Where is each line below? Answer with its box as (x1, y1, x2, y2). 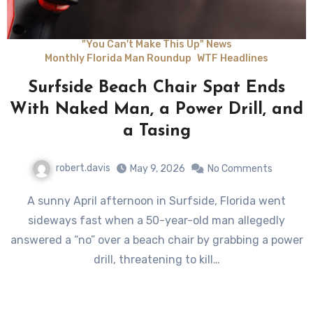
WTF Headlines (197, 52, 268, 65)
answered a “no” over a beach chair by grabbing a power (10, 233, 303, 247)
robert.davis (56, 162, 110, 175)
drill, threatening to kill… (93, 253, 220, 267)
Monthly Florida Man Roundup (45, 52, 191, 65)
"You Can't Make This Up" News (81, 38, 232, 51)
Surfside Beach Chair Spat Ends (28, 80, 285, 97)
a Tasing (122, 123, 191, 140)
